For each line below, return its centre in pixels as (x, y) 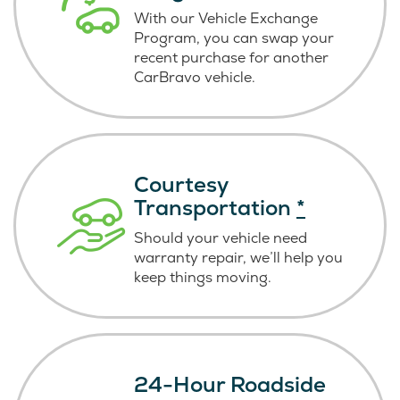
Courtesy (181, 185)
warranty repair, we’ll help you (238, 258)
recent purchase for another (231, 58)
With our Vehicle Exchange (226, 19)
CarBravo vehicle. (195, 78)
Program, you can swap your (234, 38)
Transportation (215, 208)
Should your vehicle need (221, 238)
